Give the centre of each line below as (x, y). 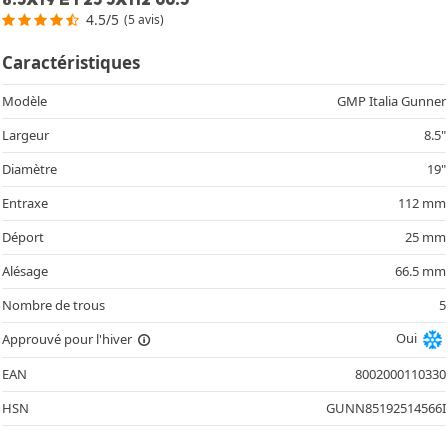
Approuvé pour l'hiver (68, 339)
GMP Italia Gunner (391, 100)
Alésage (25, 270)
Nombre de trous (53, 304)
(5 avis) (144, 19)
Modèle (24, 100)
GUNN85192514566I (386, 407)
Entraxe (25, 202)
